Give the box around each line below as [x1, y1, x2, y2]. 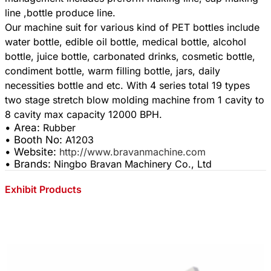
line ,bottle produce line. [5, 7, 116, 19]
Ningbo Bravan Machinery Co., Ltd [54, 158, 212, 171]
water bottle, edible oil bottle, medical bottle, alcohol [5, 36, 246, 48]
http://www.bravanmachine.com [59, 146, 206, 158]
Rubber [43, 122, 76, 134]
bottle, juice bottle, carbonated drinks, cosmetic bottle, [5, 50, 255, 63]
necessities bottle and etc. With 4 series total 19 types [5, 79, 250, 92]
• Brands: [5, 158, 54, 171]
